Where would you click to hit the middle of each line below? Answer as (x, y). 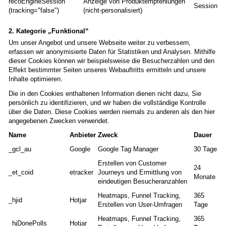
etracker (81, 173)
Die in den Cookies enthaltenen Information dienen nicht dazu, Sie (105, 93)
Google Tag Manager (128, 149)
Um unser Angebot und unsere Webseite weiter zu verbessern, (100, 43)
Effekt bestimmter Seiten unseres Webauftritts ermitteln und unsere (107, 70)
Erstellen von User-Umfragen (140, 205)
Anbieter (83, 135)
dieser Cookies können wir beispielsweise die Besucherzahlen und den (111, 61)
